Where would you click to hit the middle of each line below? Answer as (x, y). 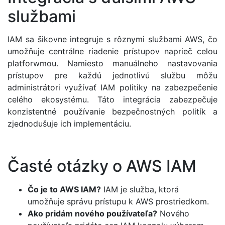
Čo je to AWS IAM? (64, 189)
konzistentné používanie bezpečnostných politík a (113, 112)
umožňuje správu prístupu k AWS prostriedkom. (118, 201)
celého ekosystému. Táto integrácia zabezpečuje (113, 100)
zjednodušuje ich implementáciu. (69, 124)
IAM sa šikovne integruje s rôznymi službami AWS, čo (113, 39)
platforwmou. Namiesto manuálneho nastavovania (113, 64)
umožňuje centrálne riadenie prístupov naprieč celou (113, 51)
